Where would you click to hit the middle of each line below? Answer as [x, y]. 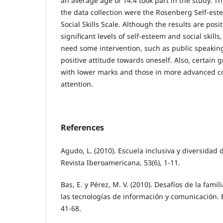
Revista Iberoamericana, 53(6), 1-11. [120, 162]
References [82, 127]
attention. [77, 84]
